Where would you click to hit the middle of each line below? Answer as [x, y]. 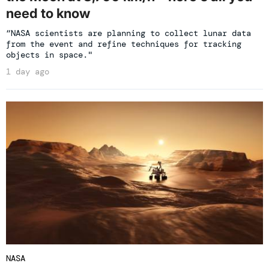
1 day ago [28, 72]
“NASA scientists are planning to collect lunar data [128, 33]
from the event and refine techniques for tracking [124, 44]
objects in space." [49, 55]
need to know [48, 14]
